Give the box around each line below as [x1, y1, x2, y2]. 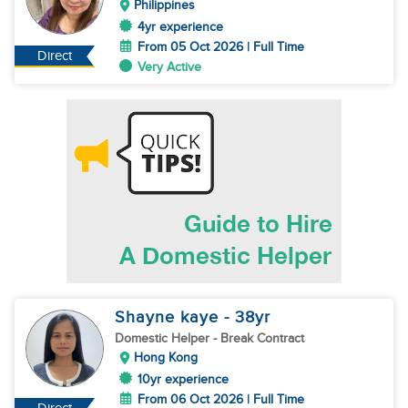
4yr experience [138, 19, 223, 35]
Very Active [138, 59, 201, 75]
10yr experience [138, 372, 229, 387]
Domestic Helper [115, 331, 213, 346]
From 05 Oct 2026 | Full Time [138, 39, 304, 55]
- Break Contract [213, 331, 304, 346]
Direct [37, 48, 73, 64]
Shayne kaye [115, 308, 224, 327]
